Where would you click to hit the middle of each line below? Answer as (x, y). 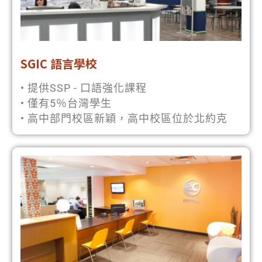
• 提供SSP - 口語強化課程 (84, 88)
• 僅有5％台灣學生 (66, 103)
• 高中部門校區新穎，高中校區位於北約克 (124, 118)
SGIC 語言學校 (59, 63)
